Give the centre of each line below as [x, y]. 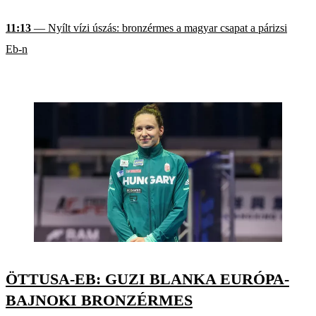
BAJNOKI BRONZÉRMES [99, 300]
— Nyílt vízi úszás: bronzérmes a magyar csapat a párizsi [159, 28]
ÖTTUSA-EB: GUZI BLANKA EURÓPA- [147, 279]
